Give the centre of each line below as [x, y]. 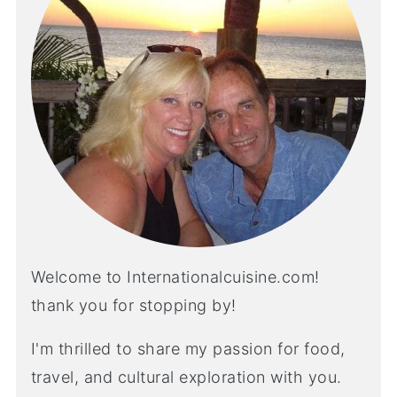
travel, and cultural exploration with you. [186, 377]
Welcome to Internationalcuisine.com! [175, 276]
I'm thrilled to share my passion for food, [188, 348]
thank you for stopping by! [133, 305]
